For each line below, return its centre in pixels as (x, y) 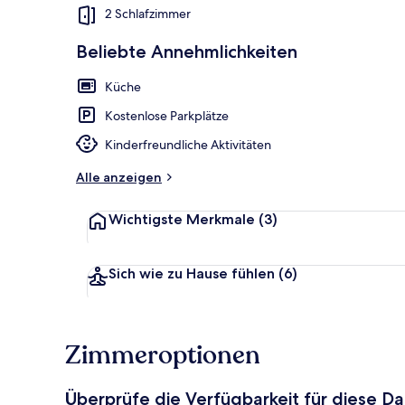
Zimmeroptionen (163, 355)
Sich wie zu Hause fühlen (192, 273)
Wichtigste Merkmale (182, 219)
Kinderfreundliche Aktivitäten (188, 144)
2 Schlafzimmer (148, 14)
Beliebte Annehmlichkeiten (187, 51)
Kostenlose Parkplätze (167, 115)
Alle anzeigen (119, 177)
